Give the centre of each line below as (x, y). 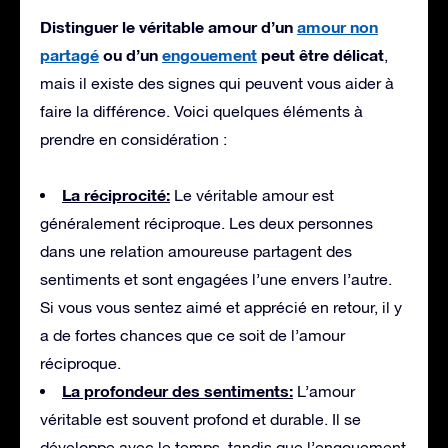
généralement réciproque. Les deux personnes (206, 222)
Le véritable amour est (252, 194)
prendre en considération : (133, 138)
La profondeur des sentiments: (177, 390)
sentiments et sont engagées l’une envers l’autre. (216, 278)
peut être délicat (320, 54)
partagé (69, 54)
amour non (337, 26)
